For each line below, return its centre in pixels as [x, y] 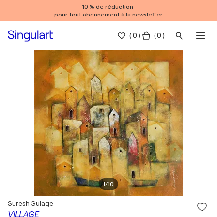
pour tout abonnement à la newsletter [108, 15]
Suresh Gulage [31, 203]
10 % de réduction [108, 7]
